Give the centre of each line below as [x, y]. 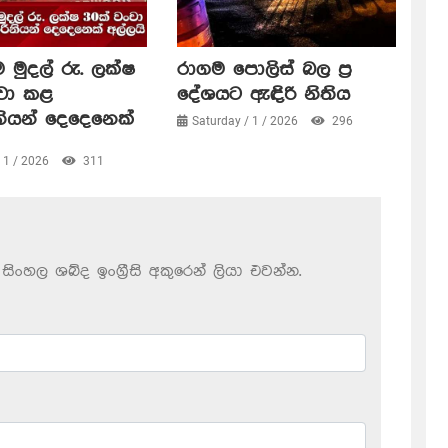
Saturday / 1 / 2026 [246, 121]
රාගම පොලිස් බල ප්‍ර [264, 70]
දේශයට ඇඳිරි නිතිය [263, 95]
